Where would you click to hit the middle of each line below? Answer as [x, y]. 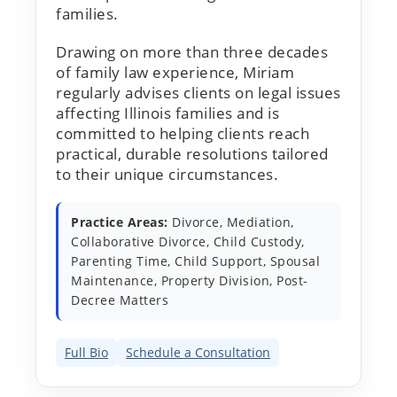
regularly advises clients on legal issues [198, 92]
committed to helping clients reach [183, 133]
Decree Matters [120, 300]
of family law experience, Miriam [175, 72]
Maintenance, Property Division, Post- [190, 280]
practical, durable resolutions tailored [192, 153]
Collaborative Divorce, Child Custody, [188, 241]
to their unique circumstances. [167, 174]
